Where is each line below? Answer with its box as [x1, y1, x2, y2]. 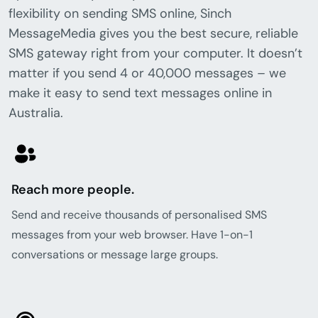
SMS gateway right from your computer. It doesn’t [9, 45, 302, 62]
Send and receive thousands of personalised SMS [11, 207, 267, 223]
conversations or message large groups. [11, 247, 218, 263]
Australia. [9, 104, 63, 122]
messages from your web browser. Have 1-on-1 [11, 227, 253, 243]
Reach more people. [11, 181, 134, 199]
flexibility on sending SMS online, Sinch [9, 5, 231, 23]
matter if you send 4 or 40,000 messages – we [9, 65, 286, 82]
